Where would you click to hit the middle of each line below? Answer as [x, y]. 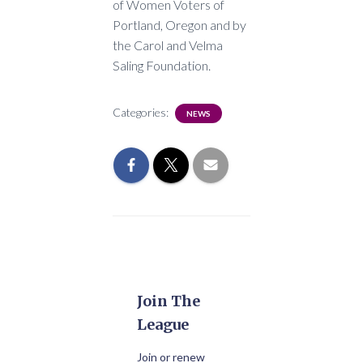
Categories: [142, 113]
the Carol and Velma [168, 45]
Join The [169, 301]
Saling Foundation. [162, 66]
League [163, 325]
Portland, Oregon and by [179, 25]
